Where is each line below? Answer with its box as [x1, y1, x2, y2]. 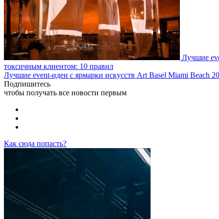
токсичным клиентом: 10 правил [4, 62, 113, 70]
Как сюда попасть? [4, 139, 66, 148]
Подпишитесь [4, 79, 50, 88]
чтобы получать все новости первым [4, 88, 127, 97]
